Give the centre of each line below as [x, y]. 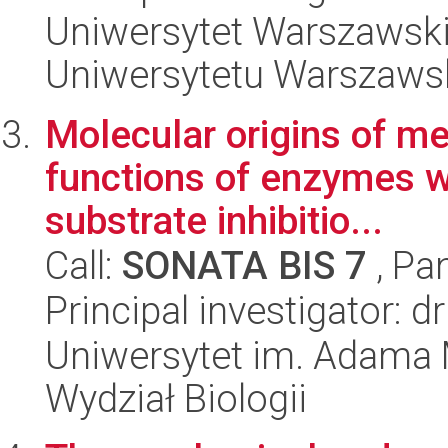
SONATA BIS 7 [244, 265]
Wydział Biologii [176, 398]
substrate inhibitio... [214, 220]
